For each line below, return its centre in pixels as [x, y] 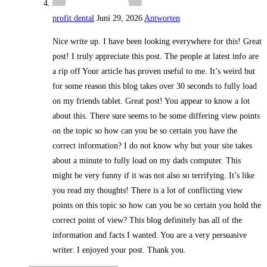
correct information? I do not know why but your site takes [152, 146]
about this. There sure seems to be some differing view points [156, 116]
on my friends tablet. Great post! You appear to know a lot [151, 101]
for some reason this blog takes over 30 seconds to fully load [155, 86]
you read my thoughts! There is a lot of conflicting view [148, 191]
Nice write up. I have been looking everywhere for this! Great [157, 42]
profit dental [73, 18]
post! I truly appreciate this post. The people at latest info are [156, 57]
